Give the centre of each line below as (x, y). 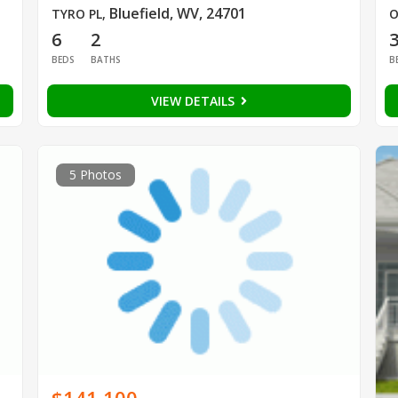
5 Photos (95, 175)
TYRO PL (76, 14)
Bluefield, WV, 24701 (177, 14)
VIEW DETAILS (194, 101)
